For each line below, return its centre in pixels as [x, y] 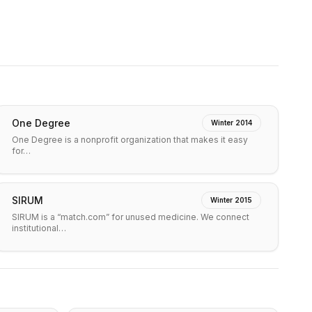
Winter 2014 [232, 123]
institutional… [39, 228]
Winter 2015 [231, 200]
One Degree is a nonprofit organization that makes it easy [130, 140]
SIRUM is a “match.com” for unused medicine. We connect [131, 217]
